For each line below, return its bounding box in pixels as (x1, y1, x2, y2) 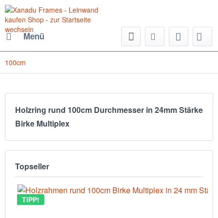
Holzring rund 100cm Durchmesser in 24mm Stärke (15, 104, 203, 115)
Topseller (15, 161, 49, 172)
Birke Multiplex (15, 118, 70, 129)
